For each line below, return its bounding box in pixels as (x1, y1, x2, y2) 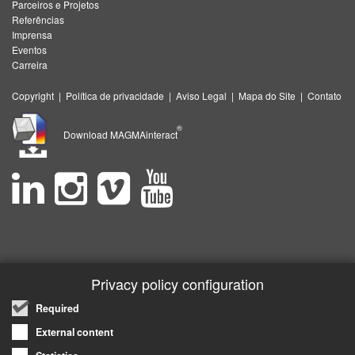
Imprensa (12, 28, 52, 41)
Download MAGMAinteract (63, 128, 182, 142)
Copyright (12, 89, 54, 102)
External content (36, 325, 113, 339)
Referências (12, 13, 64, 26)
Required (36, 301, 79, 315)
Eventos (12, 43, 47, 56)
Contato (307, 89, 342, 102)
